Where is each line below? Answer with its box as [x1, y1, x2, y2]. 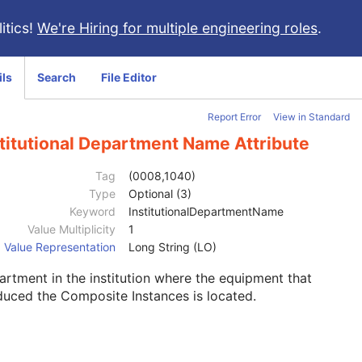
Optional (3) [128, 187, 192, 201]
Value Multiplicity [27, 222, 116, 237]
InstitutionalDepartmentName [128, 204, 284, 219]
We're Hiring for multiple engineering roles [37, 19, 318, 36]
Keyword [69, 204, 116, 219]
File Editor [101, 70, 157, 84]
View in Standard [273, 111, 350, 123]
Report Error [208, 111, 261, 123]
